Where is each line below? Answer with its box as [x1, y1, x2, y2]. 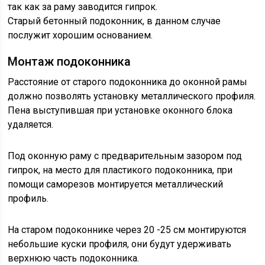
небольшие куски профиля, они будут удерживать [8, 238, 232, 250]
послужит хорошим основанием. [8, 30, 153, 41]
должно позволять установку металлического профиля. [8, 91, 256, 102]
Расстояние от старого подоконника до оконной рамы [8, 76, 248, 88]
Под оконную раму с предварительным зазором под [8, 150, 243, 161]
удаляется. [8, 119, 54, 130]
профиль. [8, 193, 49, 204]
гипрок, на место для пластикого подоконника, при [8, 164, 233, 176]
